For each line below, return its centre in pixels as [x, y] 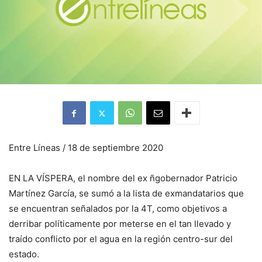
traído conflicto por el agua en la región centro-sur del [121, 239]
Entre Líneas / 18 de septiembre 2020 [86, 148]
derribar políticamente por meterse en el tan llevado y [120, 224]
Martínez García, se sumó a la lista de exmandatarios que [126, 194]
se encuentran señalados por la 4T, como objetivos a [118, 209]
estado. [24, 254]
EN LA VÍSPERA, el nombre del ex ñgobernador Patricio [123, 178]
